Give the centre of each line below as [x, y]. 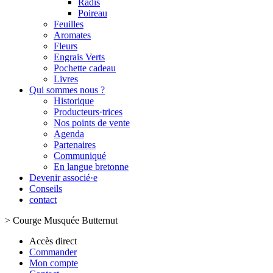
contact [43, 200]
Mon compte [54, 263]
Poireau [93, 13]
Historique [74, 101]
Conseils [46, 189]
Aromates [72, 35]
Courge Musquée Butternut [65, 220]
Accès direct [53, 241]
